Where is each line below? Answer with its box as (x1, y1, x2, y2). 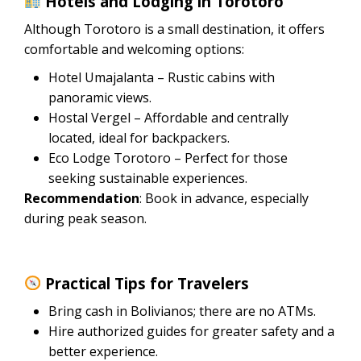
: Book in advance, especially (139, 189, 309, 207)
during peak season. (24, 209, 147, 227)
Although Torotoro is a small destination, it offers (24, 19, 325, 38)
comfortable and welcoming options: (24, 39, 244, 58)
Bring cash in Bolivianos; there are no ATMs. (48, 301, 316, 320)
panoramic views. (48, 88, 151, 106)
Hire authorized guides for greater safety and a (48, 322, 334, 340)
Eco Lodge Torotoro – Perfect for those (48, 148, 288, 167)
